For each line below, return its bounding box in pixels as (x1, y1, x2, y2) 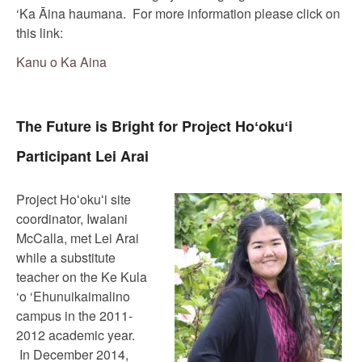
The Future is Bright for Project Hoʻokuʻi (16, 116, 293, 137)
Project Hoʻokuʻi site (16, 190, 131, 208)
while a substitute (16, 248, 116, 267)
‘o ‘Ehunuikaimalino (16, 287, 130, 305)
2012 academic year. (16, 326, 135, 344)
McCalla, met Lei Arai (16, 229, 139, 247)
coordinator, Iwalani (16, 209, 128, 228)
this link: (16, 23, 63, 42)
